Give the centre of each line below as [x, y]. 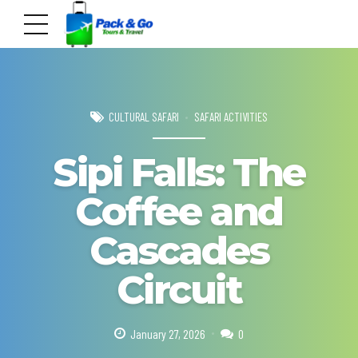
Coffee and [179, 212]
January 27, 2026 [168, 334]
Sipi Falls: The [179, 173]
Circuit [179, 290]
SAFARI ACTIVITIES [231, 116]
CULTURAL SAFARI [144, 116]
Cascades [179, 251]
